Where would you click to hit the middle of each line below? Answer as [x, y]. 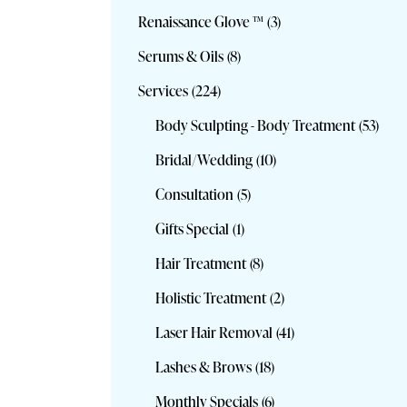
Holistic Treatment [211, 298]
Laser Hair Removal [214, 332]
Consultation [195, 194]
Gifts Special [193, 228]
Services [163, 90]
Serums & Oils [181, 56]
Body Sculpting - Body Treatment [256, 125]
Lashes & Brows [204, 367]
